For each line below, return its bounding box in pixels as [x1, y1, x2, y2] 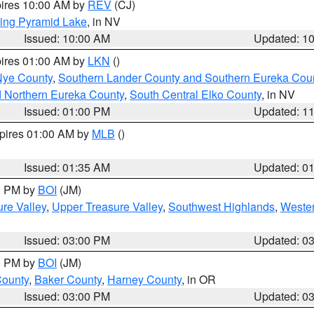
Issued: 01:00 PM [24, 103, 111, 119]
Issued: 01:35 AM [24, 159, 111, 175]
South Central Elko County [130, 86, 261, 102]
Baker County [34, 271, 102, 287]
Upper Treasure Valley [52, 198, 163, 214]
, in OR [182, 271, 216, 287]
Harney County [107, 271, 182, 287]
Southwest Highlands [168, 198, 275, 214]
